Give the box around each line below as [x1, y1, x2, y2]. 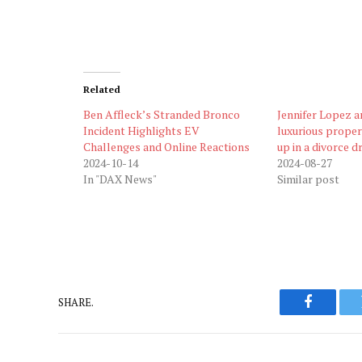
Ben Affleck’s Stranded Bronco [83, 107, 240, 123]
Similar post [276, 171, 339, 187]
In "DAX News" [83, 171, 157, 187]
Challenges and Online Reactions [83, 139, 250, 155]
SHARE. [58, 294, 94, 309]
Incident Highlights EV [83, 123, 200, 139]
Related [83, 83, 120, 96]
